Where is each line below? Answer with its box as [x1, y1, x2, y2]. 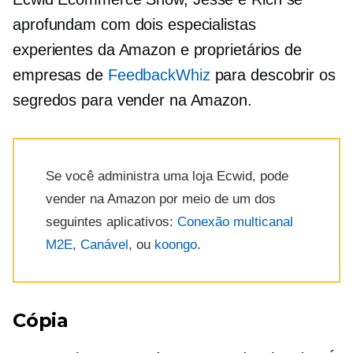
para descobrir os [214, 66, 336, 84]
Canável [80, 237, 128, 253]
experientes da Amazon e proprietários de [13, 41, 302, 59]
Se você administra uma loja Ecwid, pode [46, 169, 288, 184]
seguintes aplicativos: [46, 214, 177, 230]
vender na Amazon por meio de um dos [46, 191, 276, 207]
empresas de [13, 66, 108, 84]
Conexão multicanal [177, 214, 293, 230]
